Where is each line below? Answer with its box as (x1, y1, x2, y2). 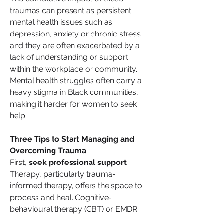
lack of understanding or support (10, 53, 128, 62)
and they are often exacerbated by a (10, 41, 140, 50)
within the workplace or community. (10, 64, 137, 73)
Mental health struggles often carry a (10, 76, 142, 85)
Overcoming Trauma (10, 146, 86, 155)
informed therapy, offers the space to (10, 181, 142, 190)
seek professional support (29, 158, 127, 167)
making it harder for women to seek (10, 99, 137, 109)
